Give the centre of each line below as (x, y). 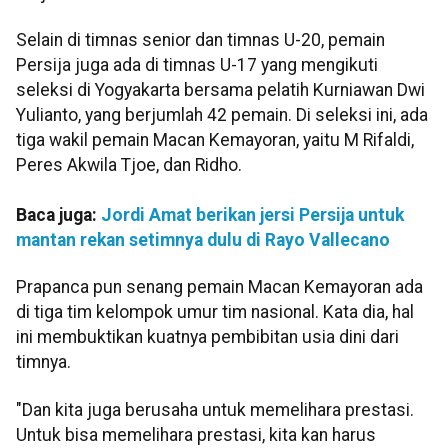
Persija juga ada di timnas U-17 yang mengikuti (197, 65)
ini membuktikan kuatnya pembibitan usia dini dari (207, 337)
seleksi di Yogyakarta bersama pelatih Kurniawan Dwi (220, 90)
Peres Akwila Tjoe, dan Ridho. (129, 165)
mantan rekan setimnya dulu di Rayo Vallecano (203, 240)
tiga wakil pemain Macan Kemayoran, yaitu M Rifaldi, (215, 140)
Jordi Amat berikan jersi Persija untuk (252, 215)
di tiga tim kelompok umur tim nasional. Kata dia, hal (215, 312)
